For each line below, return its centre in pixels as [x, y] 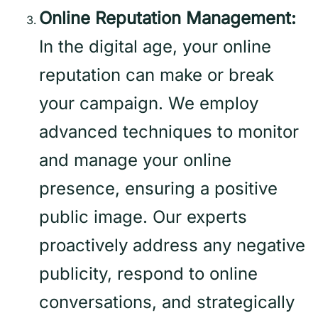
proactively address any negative [172, 246]
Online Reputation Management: [168, 18]
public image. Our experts [143, 217]
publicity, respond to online [148, 274]
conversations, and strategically [167, 302]
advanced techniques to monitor [169, 132]
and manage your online [135, 160]
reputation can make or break [157, 75]
